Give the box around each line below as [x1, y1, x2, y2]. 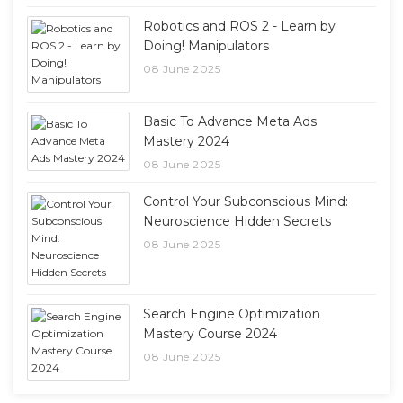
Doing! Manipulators [143, 37, 270, 54]
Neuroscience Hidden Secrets [143, 212, 332, 229]
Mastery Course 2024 [143, 325, 278, 342]
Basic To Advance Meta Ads [143, 112, 318, 130]
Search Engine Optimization [143, 305, 321, 322]
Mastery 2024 [143, 132, 230, 149]
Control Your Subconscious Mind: [143, 193, 349, 210]
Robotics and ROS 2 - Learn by [143, 17, 336, 34]
